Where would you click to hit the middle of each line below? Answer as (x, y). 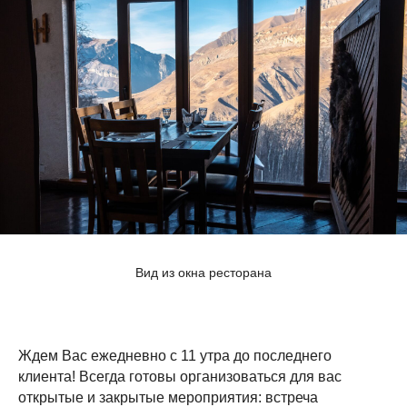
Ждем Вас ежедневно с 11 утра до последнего (175, 355)
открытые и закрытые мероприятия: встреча (168, 397)
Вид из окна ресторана (203, 272)
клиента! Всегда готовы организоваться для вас (180, 376)
